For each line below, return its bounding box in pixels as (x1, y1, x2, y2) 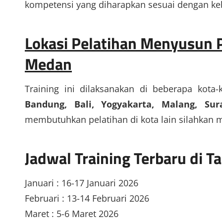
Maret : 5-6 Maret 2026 (25, 207, 118, 220)
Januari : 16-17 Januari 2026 (25, 176, 138, 189)
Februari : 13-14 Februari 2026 (25, 192, 149, 204)
